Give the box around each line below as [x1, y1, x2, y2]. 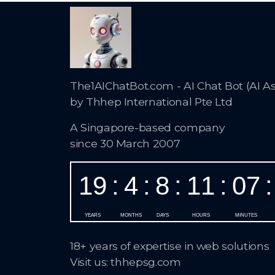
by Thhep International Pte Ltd [70, 95, 233, 108]
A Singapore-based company [70, 120, 225, 134]
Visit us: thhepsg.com [70, 255, 181, 268]
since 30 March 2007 [70, 136, 180, 150]
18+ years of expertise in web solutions [70, 239, 269, 252]
